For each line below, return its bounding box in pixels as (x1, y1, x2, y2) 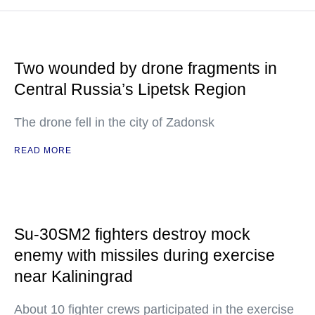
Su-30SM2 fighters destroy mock (14, 225, 250, 243)
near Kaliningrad (14, 267, 133, 285)
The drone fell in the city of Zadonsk (14, 115, 214, 129)
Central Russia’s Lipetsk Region (14, 80, 246, 98)
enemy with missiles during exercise (14, 246, 275, 264)
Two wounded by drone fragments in (14, 59, 277, 77)
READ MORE (14, 146, 72, 155)
